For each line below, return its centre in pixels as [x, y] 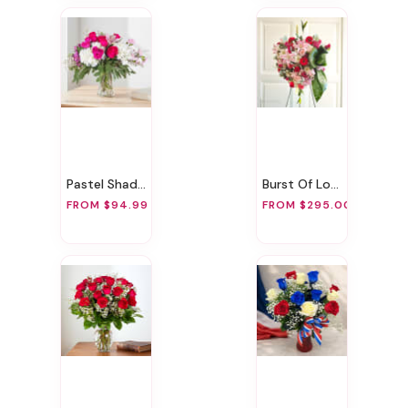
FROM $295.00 [307, 205]
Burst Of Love [300, 184]
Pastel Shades [105, 184]
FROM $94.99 [107, 205]
